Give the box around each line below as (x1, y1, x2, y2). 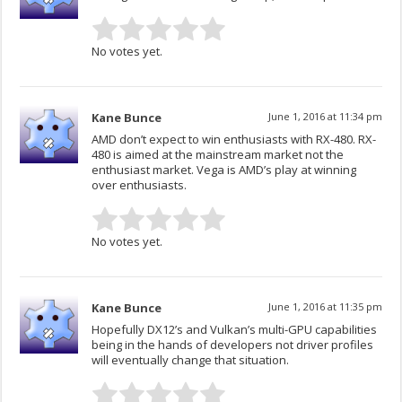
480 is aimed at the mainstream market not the (92, 146, 345, 163)
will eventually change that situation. (92, 352, 290, 369)
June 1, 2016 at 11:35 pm (267, 300, 382, 314)
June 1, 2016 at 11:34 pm (267, 109, 382, 124)
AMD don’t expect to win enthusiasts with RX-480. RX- (92, 131, 377, 148)
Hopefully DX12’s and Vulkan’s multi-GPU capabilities (92, 321, 378, 338)
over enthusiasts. (92, 177, 188, 194)
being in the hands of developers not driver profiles (92, 336, 374, 354)
